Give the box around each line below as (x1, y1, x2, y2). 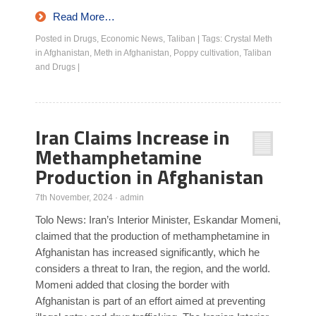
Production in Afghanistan (35, 162, 264, 192)
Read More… (53, 11, 115, 23)
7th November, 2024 (35, 193, 113, 202)
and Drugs (35, 62, 75, 72)
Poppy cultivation (174, 48, 239, 58)
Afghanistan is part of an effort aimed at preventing (35, 295, 265, 307)
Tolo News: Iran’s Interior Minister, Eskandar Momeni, (35, 214, 281, 226)
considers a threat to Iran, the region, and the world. (35, 262, 270, 274)
